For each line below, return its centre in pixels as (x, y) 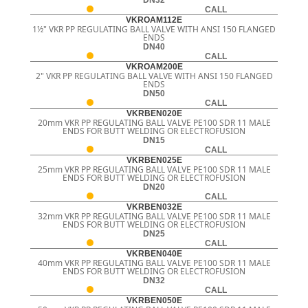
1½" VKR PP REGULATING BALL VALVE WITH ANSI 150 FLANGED (154, 29)
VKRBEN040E (154, 253)
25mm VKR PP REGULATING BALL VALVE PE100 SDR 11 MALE (154, 169)
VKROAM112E (154, 20)
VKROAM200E (154, 66)
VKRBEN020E (154, 113)
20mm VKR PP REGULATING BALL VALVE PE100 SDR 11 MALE (154, 122)
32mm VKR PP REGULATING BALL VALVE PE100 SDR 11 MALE (154, 216)
